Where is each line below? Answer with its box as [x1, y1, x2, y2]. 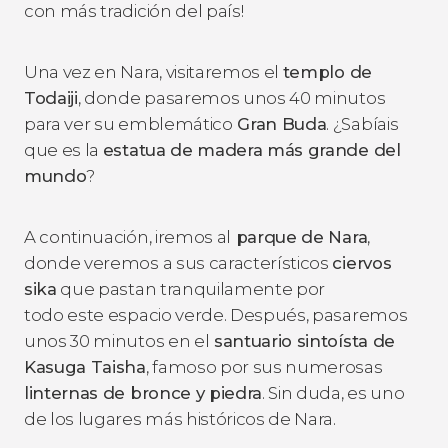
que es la [24, 139, 103, 160]
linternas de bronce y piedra [24, 382, 263, 403]
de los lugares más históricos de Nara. [24, 408, 336, 429]
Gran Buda [232, 113, 327, 134]
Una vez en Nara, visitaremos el [24, 61, 283, 82]
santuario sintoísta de [209, 330, 395, 351]
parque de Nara [231, 226, 368, 247]
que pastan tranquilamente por [56, 278, 326, 299]
